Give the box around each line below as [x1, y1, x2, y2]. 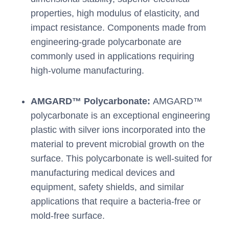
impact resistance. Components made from [31, 22, 206, 33]
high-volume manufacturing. [31, 65, 144, 76]
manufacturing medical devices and [31, 168, 175, 178]
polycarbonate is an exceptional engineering [31, 110, 210, 121]
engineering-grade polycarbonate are [31, 37, 181, 48]
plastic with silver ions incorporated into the [31, 125, 205, 135]
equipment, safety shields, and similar [31, 182, 184, 193]
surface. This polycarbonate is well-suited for [31, 153, 212, 164]
